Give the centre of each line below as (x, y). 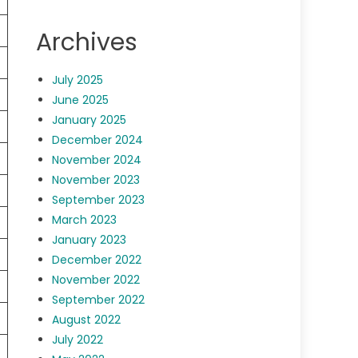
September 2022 (99, 300)
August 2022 (87, 320)
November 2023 (96, 180)
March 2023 (85, 220)
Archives (87, 43)
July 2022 (78, 340)
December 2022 (97, 260)
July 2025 (78, 80)
